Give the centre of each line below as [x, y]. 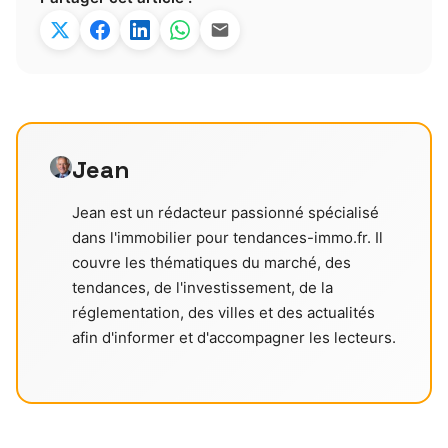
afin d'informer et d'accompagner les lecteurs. [233, 338]
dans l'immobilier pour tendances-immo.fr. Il [227, 238]
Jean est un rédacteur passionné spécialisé [225, 213]
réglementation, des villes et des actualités [223, 313]
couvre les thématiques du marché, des [211, 263]
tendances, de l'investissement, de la [202, 288]
